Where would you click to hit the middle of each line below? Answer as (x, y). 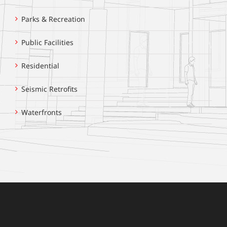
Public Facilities (47, 43)
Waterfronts (42, 112)
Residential (40, 66)
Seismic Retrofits (49, 89)
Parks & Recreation (53, 19)
